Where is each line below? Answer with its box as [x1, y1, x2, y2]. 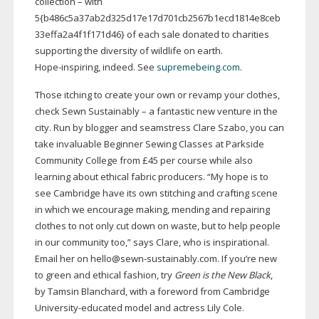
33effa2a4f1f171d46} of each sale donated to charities [34, 28, 269, 41]
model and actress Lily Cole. [122, 301, 244, 315]
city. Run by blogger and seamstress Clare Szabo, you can [34, 121, 284, 135]
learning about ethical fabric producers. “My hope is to [34, 170, 268, 184]
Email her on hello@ [34, 252, 120, 266]
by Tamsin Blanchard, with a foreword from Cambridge [34, 285, 270, 298]
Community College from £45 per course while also [34, 154, 253, 167]
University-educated [34, 301, 122, 315]
